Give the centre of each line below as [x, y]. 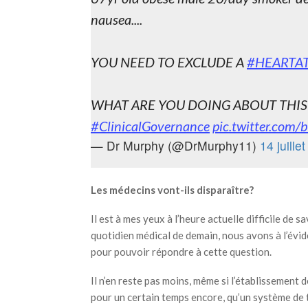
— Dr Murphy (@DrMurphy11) [175, 145]
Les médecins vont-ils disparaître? [172, 190]
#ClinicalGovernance [150, 126]
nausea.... [117, 19]
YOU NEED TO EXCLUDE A [169, 62]
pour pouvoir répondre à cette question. [181, 252]
